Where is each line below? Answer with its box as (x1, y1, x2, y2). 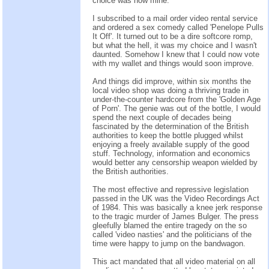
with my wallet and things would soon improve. (92, 58, 254, 68)
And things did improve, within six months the (92, 76, 251, 86)
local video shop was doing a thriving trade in (92, 85, 249, 95)
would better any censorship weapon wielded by (92, 157, 258, 167)
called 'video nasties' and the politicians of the (92, 229, 252, 239)
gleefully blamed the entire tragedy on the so (92, 220, 247, 230)
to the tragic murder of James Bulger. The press (92, 211, 259, 221)
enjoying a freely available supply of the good (92, 139, 249, 149)
